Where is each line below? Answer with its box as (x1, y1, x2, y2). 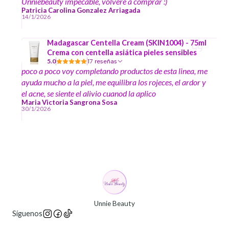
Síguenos (12, 209, 42, 218)
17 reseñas (95, 58, 117, 65)
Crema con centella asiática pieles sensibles (47, 48, 197, 57)
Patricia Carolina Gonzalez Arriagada (21, 6, 140, 15)
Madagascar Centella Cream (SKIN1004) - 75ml (47, 38, 207, 48)
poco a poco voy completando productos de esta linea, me (21, 66, 208, 76)
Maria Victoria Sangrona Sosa (21, 98, 117, 107)
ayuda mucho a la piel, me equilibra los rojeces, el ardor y (21, 77, 206, 87)
